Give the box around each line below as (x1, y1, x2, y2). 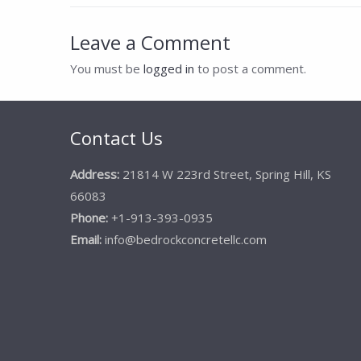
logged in (143, 60, 194, 77)
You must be (70, 60, 143, 77)
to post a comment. (194, 60, 306, 77)
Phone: (70, 210, 108, 226)
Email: (70, 231, 102, 248)
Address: (70, 166, 119, 183)
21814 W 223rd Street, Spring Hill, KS (119, 166, 331, 183)
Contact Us (70, 126, 163, 151)
